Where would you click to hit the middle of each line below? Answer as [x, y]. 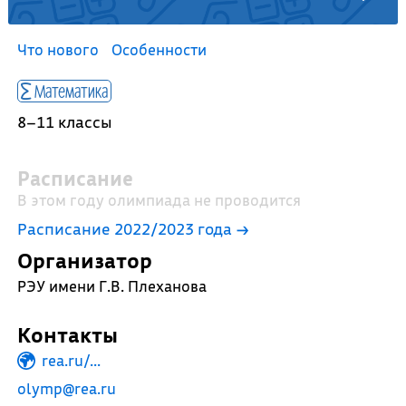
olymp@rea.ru [66, 388]
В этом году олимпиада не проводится [159, 200]
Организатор [84, 261]
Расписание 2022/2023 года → [133, 229]
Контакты [67, 335]
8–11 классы [64, 122]
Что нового [58, 49]
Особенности [159, 49]
